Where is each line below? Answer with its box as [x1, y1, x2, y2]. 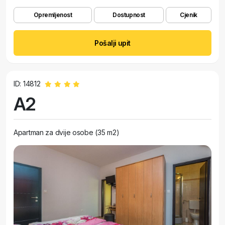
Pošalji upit [94, 39, 131, 47]
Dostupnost [113, 11, 145, 19]
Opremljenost [33, 11, 72, 19]
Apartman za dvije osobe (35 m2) [14, 128, 120, 137]
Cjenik [180, 11, 197, 19]
